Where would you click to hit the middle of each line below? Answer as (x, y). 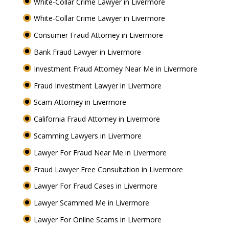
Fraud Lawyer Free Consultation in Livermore (109, 169)
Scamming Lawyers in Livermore (88, 136)
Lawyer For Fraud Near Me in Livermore (101, 152)
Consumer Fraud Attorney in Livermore (99, 35)
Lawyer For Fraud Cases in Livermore (96, 186)
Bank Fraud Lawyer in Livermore (88, 52)
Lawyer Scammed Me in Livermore (92, 203)
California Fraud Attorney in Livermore (98, 119)
